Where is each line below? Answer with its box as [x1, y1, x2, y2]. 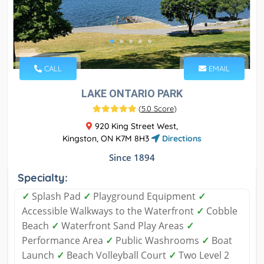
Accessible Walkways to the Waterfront [22, 204, 196, 218]
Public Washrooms [113, 234, 202, 247]
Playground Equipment [91, 190, 198, 203]
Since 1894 [109, 151, 155, 164]
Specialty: [18, 171, 68, 185]
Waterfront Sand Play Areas [59, 219, 186, 233]
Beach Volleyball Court [64, 249, 169, 262]
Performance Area [22, 234, 105, 247]
